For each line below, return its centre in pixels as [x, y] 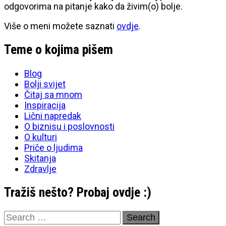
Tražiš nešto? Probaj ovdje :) [78, 192]
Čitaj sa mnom [53, 94]
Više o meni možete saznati [60, 26]
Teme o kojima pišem [59, 50]
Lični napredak [53, 116]
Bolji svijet [45, 84]
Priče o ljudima [53, 147]
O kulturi [41, 137]
